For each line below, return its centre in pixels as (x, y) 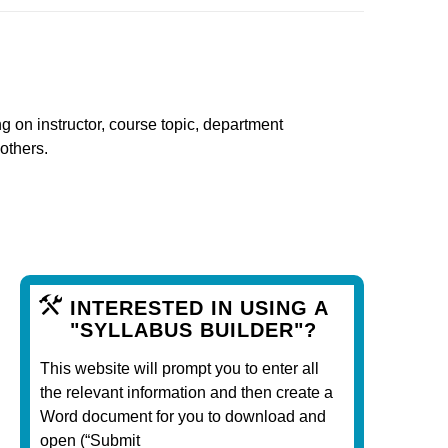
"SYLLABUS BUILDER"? (193, 329)
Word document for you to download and (183, 416)
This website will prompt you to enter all (179, 368)
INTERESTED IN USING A (199, 307)
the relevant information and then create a (186, 392)
